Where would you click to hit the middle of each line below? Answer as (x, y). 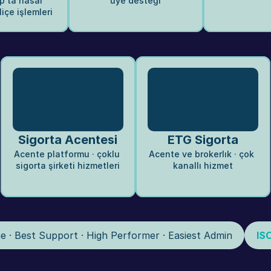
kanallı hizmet (203, 166)
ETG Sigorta (203, 140)
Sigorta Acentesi (68, 140)
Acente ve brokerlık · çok (201, 154)
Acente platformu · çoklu (67, 154)
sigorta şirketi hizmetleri (68, 166)
